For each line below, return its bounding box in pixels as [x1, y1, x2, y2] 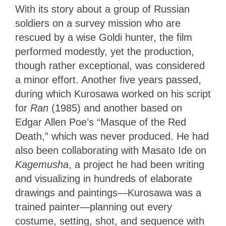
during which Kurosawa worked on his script [15, 88, 211, 99]
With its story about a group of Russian [15, 3, 190, 15]
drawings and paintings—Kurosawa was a [15, 187, 201, 198]
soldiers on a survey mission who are [15, 17, 181, 29]
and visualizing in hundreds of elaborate [15, 173, 192, 184]
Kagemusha [15, 158, 69, 170]
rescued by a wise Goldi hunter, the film [15, 31, 192, 43]
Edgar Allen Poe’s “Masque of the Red [15, 116, 186, 128]
